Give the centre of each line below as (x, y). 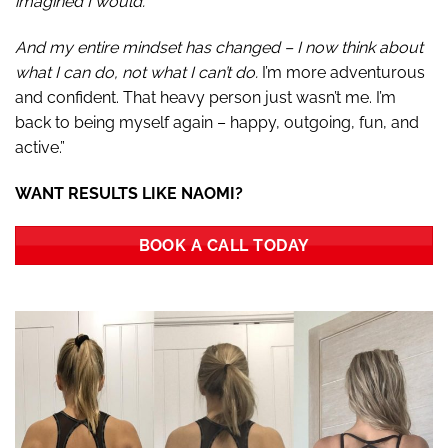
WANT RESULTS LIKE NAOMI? (129, 193)
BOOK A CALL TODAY (224, 246)
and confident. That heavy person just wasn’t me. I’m (205, 97)
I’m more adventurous (341, 72)
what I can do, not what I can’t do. (136, 72)
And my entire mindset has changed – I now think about (219, 47)
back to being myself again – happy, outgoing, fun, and (217, 122)
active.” (40, 147)
